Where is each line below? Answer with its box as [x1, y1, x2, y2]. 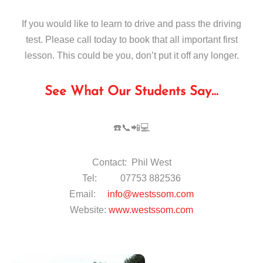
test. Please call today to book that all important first [25, 34, 238, 45]
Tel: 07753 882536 [82, 173, 181, 184]
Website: [70, 205, 109, 215]
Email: [69, 189, 107, 200]
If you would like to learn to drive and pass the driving [22, 18, 241, 29]
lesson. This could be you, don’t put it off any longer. [24, 50, 239, 60]
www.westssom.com [109, 205, 193, 215]
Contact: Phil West [92, 157, 171, 168]
